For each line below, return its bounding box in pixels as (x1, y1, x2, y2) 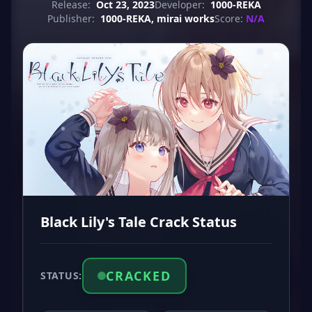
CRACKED (105, 267, 171, 284)
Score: (214, 12, 243, 25)
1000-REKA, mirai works (100, 12, 214, 25)
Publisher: (47, 12, 95, 25)
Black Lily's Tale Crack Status (40, 212, 237, 231)
